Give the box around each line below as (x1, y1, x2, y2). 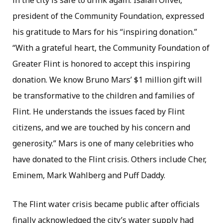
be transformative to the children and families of (12, 90, 195, 102)
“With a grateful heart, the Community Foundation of (12, 42, 210, 54)
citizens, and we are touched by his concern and (12, 122, 190, 133)
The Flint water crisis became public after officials (12, 199, 200, 210)
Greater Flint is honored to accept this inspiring (12, 58, 190, 70)
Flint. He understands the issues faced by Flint (12, 106, 185, 117)
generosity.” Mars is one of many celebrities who (12, 138, 194, 149)
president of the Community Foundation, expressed (12, 10, 204, 22)
